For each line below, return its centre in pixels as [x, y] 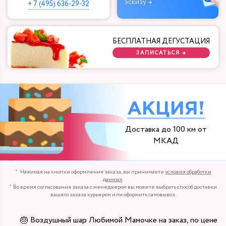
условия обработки [188, 172]
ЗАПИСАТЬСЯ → [161, 53]
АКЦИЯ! [166, 109]
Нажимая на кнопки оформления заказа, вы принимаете [92, 172]
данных [112, 180]
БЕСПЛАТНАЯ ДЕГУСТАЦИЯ [161, 41]
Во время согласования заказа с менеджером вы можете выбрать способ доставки [115, 187]
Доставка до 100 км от [166, 130]
